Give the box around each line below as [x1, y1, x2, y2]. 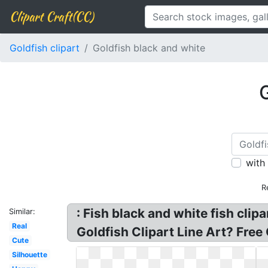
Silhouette [11, 250, 47, 259]
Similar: [9, 207, 35, 216]
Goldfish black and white [93, 42, 205, 54]
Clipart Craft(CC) [10, 8, 93, 25]
